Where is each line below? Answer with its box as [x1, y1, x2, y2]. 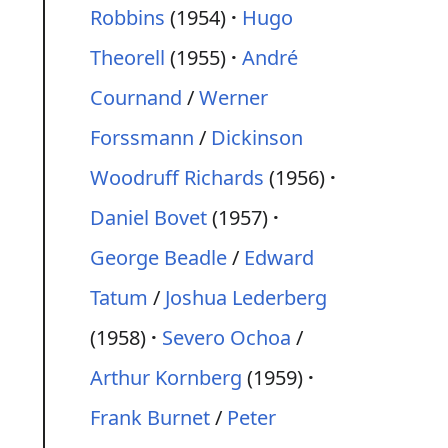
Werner [199, 84, 268, 111]
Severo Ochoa [162, 324, 291, 351]
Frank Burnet [90, 404, 210, 431]
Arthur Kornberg [90, 364, 242, 391]
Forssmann [90, 124, 194, 151]
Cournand [90, 84, 182, 111]
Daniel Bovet [90, 204, 207, 231]
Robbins [90, 4, 165, 31]
